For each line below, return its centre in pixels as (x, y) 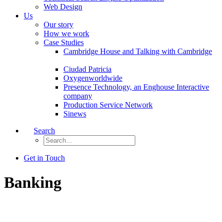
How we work (66, 34)
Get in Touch (44, 158)
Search (44, 131)
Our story (58, 25)
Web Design (63, 7)
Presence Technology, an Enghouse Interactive (136, 87)
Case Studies (64, 43)
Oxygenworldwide (93, 78)
